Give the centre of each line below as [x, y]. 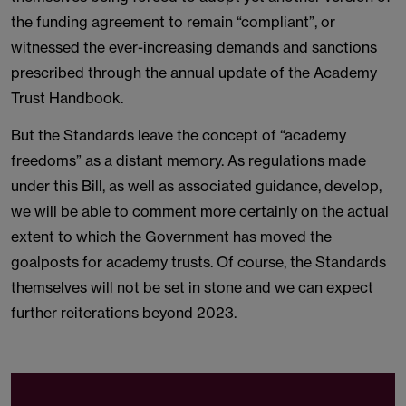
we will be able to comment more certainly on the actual [200, 211]
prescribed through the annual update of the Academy [194, 72]
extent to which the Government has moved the [171, 237]
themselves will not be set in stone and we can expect [192, 287]
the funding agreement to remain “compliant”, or [173, 22]
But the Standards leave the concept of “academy [179, 135]
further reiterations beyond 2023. [124, 313]
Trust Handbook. [67, 98]
